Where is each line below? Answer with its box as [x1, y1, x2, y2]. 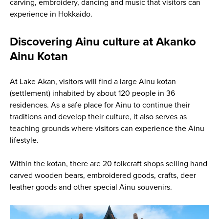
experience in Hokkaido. [9, 9, 92, 20]
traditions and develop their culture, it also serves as [9, 112, 187, 122]
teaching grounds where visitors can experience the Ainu [9, 124, 204, 134]
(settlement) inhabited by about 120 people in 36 [9, 88, 175, 99]
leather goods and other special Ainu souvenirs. [9, 182, 172, 193]
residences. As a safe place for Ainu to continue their [9, 100, 190, 110]
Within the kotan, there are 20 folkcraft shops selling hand [9, 159, 207, 169]
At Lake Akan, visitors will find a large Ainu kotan [9, 77, 176, 87]
